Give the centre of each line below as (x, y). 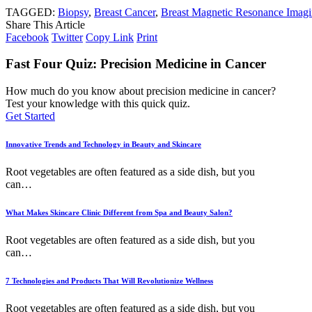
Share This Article (45, 24)
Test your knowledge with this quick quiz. (98, 104)
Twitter (67, 37)
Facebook (27, 37)
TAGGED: (30, 12)
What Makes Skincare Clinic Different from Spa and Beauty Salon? (119, 212)
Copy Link (110, 37)
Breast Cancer (125, 12)
